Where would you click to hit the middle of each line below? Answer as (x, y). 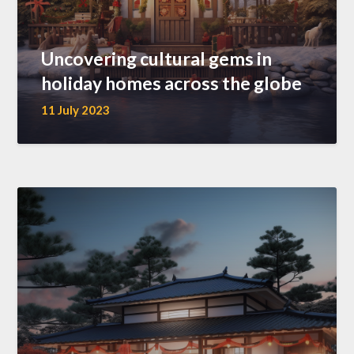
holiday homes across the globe (172, 83)
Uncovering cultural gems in (157, 58)
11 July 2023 (76, 110)
